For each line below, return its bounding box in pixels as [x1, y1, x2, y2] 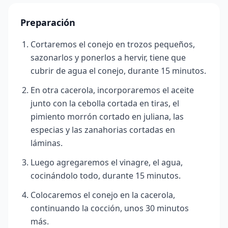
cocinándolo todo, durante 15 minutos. [31, 169, 181, 181]
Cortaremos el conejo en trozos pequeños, [31, 38, 195, 50]
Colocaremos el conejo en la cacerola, [31, 189, 175, 201]
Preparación [20, 16, 75, 28]
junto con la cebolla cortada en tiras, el [31, 97, 179, 109]
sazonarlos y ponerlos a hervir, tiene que [31, 51, 186, 63]
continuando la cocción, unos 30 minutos [31, 202, 189, 214]
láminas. [31, 137, 63, 149]
